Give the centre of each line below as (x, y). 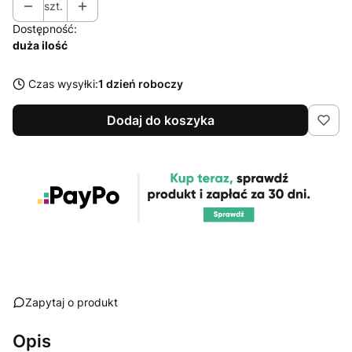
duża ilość (40, 45)
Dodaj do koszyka (160, 120)
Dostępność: (45, 29)
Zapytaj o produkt (71, 302)
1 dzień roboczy (141, 84)
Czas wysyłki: (63, 84)
